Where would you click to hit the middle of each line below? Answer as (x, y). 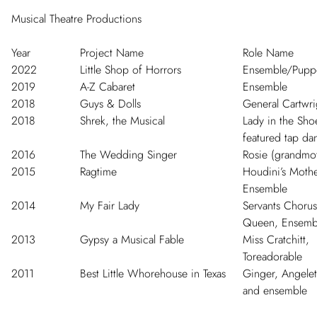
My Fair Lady (110, 206)
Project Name (112, 53)
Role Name (268, 53)
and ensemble (275, 290)
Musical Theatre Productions (76, 19)
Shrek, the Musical (122, 121)
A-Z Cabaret (108, 87)
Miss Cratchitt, (276, 240)
